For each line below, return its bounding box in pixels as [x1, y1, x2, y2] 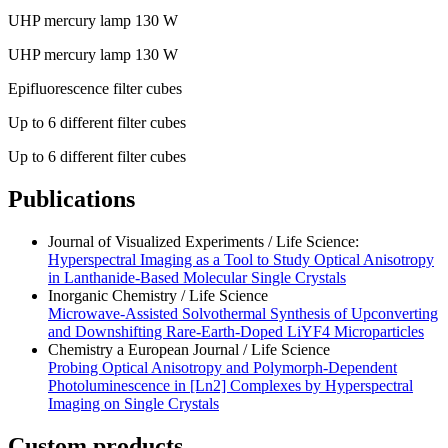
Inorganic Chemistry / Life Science [48, 286, 268, 304]
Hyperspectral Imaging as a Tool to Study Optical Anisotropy [48, 250, 434, 268]
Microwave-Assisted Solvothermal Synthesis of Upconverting [48, 304, 438, 322]
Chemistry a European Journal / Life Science [48, 340, 330, 358]
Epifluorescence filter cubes [8, 79, 182, 97]
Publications [8, 185, 135, 212]
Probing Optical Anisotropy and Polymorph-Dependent [48, 358, 397, 376]
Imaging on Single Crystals [48, 394, 219, 412]
